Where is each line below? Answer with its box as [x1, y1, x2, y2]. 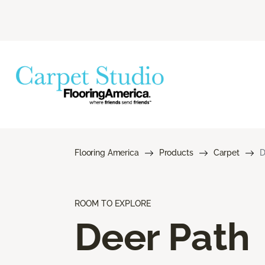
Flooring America [75, 147, 139, 157]
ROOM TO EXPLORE [75, 198, 151, 208]
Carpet [213, 147, 240, 157]
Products [159, 147, 193, 157]
